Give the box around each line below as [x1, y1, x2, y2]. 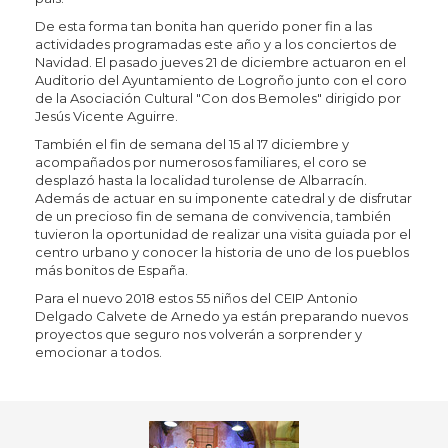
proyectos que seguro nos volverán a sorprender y [35, 326, 362, 342]
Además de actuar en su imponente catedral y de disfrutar [35, 190, 412, 206]
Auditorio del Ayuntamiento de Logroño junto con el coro [35, 72, 407, 88]
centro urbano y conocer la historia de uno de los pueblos [35, 244, 409, 260]
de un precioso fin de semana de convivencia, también [35, 208, 391, 224]
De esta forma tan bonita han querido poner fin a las [35, 18, 372, 34]
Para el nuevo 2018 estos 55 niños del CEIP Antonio [35, 290, 358, 306]
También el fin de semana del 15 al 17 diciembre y [35, 136, 349, 152]
